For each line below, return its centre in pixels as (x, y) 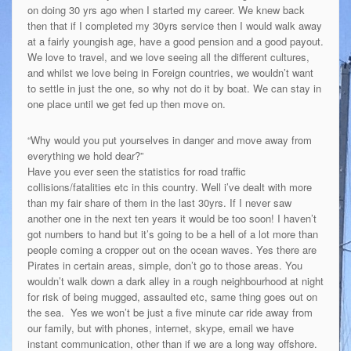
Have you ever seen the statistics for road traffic (136, 171)
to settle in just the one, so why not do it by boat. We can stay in (174, 88)
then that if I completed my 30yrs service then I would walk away (174, 25)
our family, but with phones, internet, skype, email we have (160, 327)
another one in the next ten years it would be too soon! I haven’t (172, 218)
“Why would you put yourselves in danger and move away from (169, 139)
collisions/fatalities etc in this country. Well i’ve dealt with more (169, 186)
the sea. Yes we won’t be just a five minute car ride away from (170, 312)
